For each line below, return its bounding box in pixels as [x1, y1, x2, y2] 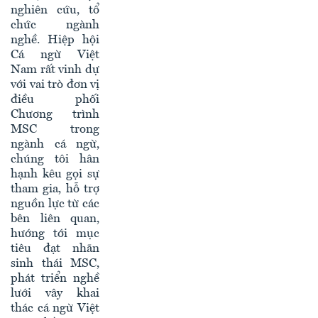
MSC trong [11, 124, 99, 136]
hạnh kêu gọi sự [11, 168, 99, 181]
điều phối [11, 94, 99, 106]
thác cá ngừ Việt [11, 302, 99, 315]
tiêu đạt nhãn [11, 243, 99, 256]
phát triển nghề [11, 273, 99, 285]
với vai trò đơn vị [11, 79, 99, 92]
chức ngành [11, 19, 99, 32]
